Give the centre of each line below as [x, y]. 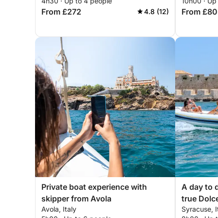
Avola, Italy [59, 209]
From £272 [61, 12]
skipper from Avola [76, 199]
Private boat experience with [94, 187]
